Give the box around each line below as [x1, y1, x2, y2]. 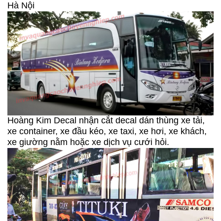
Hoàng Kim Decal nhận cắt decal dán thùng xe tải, [7, 115, 205, 125]
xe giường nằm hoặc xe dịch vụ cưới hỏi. [7, 137, 169, 147]
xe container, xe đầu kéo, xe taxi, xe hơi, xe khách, [7, 126, 207, 136]
